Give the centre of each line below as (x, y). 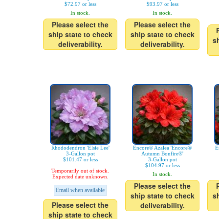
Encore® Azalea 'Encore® (162, 148)
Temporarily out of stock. (80, 171)
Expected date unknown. (80, 176)
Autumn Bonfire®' (162, 153)
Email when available (80, 190)
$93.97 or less (162, 4)
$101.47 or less (80, 159)
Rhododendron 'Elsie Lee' (80, 148)
